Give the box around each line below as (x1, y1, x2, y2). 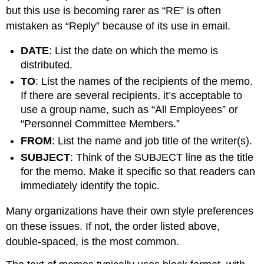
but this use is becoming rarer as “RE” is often (6, 4, 222, 16)
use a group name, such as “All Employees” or (21, 104, 239, 116)
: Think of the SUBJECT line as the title (70, 151, 254, 164)
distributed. (21, 59, 73, 71)
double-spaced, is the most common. (6, 235, 180, 247)
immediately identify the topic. (21, 180, 160, 192)
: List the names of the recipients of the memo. (35, 75, 253, 88)
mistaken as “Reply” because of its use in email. (6, 19, 231, 32)
